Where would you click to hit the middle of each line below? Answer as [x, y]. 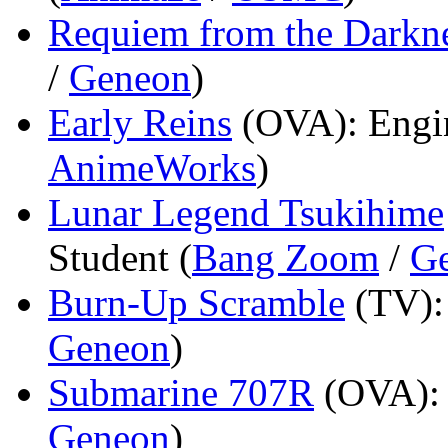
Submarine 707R [181, 392]
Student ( [120, 257]
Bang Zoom [285, 257]
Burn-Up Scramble [196, 302]
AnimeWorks [152, 167]
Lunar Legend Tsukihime [246, 212]
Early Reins [140, 122]
